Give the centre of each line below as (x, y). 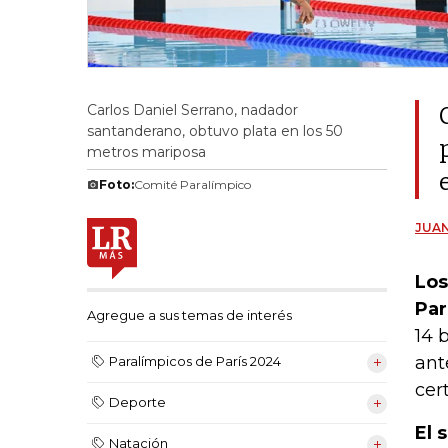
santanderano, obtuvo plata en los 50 (215, 131)
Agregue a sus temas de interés (189, 315)
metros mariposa (146, 152)
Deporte (137, 402)
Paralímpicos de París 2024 (195, 361)
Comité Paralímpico (192, 184)
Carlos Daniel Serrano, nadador (192, 110)
